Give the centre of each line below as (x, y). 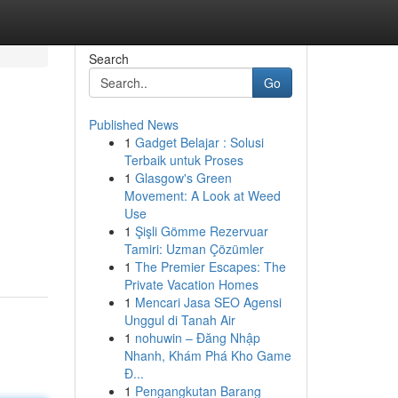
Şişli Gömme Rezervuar (201, 231)
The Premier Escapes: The (210, 267)
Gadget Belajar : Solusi (199, 142)
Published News (133, 124)
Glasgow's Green (183, 178)
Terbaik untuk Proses (183, 160)
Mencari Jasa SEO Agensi (208, 302)
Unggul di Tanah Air (179, 320)
